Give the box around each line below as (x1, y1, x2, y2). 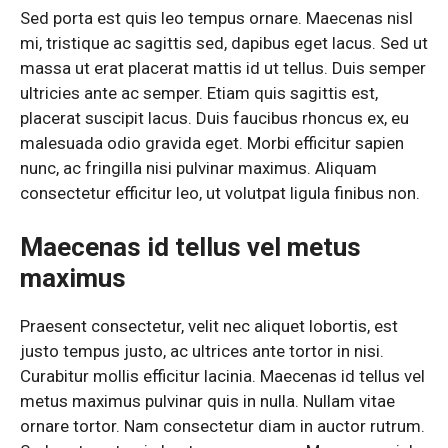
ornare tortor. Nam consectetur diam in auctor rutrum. (20, 415, 425, 436)
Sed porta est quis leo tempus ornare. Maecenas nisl (20, 8, 413, 29)
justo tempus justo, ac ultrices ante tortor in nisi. (20, 340, 384, 361)
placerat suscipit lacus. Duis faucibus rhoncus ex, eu (20, 108, 409, 129)
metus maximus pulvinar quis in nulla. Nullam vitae (20, 390, 395, 411)
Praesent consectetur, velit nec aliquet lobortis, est (20, 315, 398, 336)
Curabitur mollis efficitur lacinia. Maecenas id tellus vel (20, 365, 425, 386)
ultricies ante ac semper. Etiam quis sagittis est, (20, 83, 378, 104)
